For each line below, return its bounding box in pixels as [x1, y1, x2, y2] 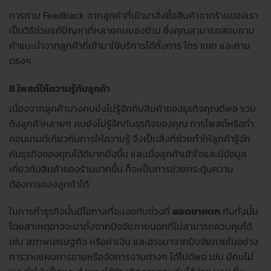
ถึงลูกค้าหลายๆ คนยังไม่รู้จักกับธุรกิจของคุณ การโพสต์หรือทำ [9, 116, 254, 131]
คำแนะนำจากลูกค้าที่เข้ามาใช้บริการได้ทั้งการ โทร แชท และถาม [9, 38, 250, 53]
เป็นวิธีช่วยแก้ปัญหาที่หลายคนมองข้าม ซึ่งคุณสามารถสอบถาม [9, 22, 255, 38]
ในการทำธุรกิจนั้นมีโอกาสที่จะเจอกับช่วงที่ [9, 204, 172, 219]
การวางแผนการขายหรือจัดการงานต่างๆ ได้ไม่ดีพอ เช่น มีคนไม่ [9, 249, 253, 264]
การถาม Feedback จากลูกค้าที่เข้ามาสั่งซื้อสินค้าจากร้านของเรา [9, 7, 258, 22]
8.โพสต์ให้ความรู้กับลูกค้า [9, 80, 110, 96]
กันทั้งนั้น [220, 204, 258, 219]
